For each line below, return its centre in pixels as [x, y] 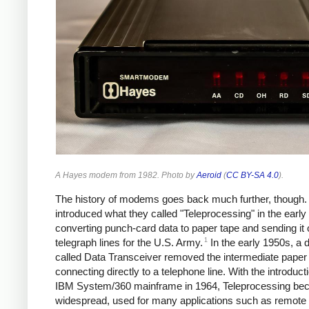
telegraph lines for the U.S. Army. [129, 243]
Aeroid [209, 175]
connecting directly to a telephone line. [142, 272]
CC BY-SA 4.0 [252, 175]
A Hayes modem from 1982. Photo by [126, 175]
